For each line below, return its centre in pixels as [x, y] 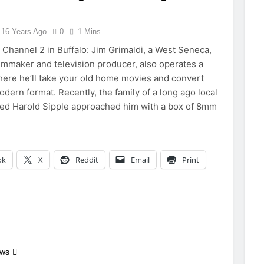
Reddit [87, 160]
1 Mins [90, 32]
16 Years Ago [24, 32]
